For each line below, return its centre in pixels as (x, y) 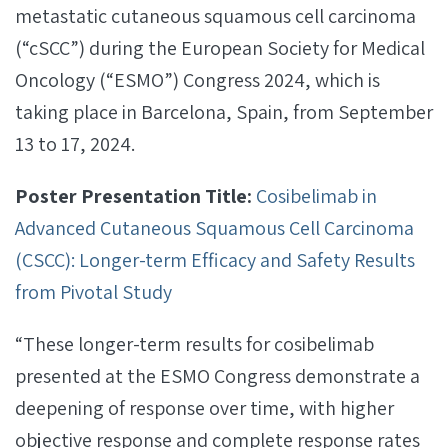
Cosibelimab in (316, 196)
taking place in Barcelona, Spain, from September (224, 112)
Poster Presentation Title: (135, 196)
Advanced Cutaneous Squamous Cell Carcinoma (214, 228)
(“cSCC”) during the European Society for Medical (220, 48)
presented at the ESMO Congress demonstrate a (217, 376)
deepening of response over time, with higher (204, 408)
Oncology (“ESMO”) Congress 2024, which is (197, 80)
